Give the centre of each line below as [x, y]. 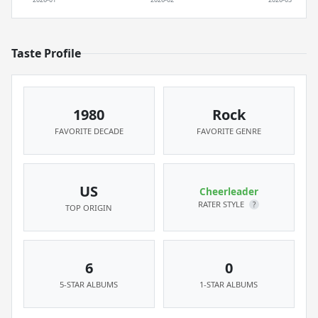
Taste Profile [46, 53]
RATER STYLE [223, 204]
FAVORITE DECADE [89, 131]
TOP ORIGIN [89, 208]
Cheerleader [229, 191]
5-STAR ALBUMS [89, 284]
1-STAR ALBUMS [229, 284]
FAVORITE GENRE [229, 131]
